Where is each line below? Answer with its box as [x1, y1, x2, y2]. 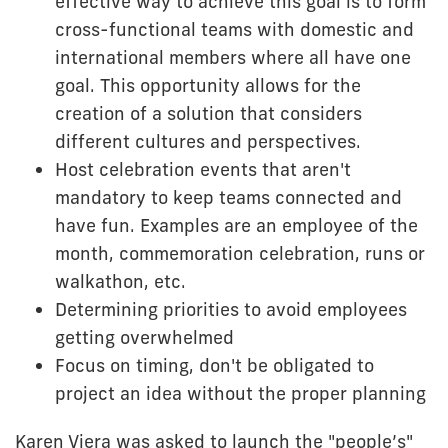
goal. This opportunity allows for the [55, 73, 361, 97]
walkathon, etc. [55, 269, 186, 293]
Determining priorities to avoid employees [55, 297, 407, 321]
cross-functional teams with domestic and [55, 17, 414, 41]
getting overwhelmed [55, 325, 234, 349]
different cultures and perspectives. [55, 129, 361, 153]
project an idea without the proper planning [55, 381, 426, 405]
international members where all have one [55, 45, 411, 69]
